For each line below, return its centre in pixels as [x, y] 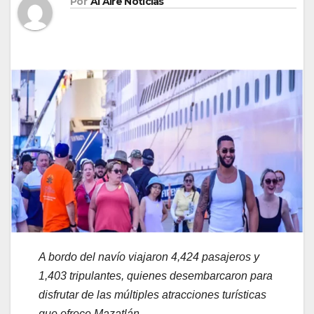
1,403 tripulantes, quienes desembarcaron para [156, 275]
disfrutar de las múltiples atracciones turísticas [152, 294]
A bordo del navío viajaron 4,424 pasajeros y [149, 257]
